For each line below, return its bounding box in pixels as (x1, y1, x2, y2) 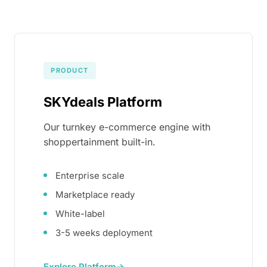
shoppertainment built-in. (44, 136, 156, 148)
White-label (55, 208, 105, 219)
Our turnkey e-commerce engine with (44, 121, 210, 133)
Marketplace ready (55, 189, 135, 200)
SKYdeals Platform (44, 94, 162, 110)
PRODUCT (51, 66, 89, 74)
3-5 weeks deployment (55, 227, 153, 238)
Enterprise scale (55, 170, 125, 181)
